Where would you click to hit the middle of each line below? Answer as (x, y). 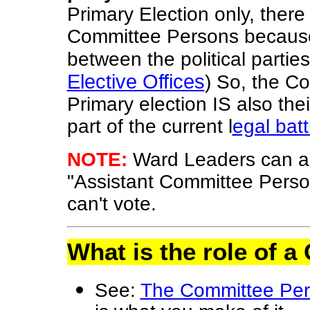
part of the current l (149, 126)
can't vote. (111, 204)
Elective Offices (136, 82)
